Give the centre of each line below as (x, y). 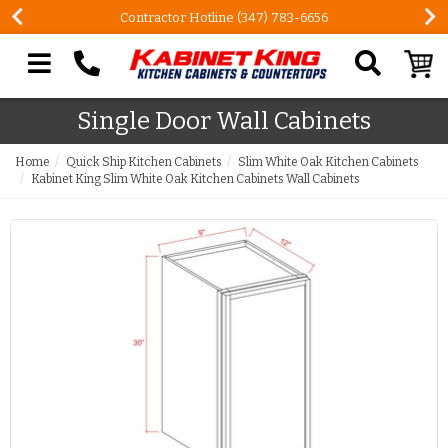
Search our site (71, 104)
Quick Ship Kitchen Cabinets (144, 161)
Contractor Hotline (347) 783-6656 (224, 17)
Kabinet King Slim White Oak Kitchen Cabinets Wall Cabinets (195, 178)
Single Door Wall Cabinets (224, 120)
